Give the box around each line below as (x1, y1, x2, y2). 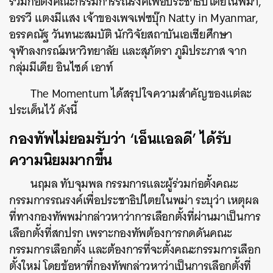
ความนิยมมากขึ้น (9, 146, 112, 173)
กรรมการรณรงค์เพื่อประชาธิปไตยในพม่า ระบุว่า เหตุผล (9, 190, 259, 210)
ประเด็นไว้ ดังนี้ (9, 100, 77, 120)
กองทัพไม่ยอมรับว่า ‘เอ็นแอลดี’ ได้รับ (9, 125, 232, 152)
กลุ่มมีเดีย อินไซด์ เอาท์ (9, 57, 113, 77)
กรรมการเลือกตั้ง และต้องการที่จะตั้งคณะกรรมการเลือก (9, 239, 261, 260)
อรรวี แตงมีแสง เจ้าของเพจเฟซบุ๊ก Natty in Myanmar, (9, 8, 258, 28)
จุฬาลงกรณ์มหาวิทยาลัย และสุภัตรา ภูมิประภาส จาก (9, 41, 247, 61)
